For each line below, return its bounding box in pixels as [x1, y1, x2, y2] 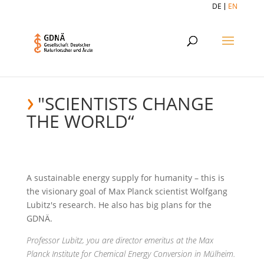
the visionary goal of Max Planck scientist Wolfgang [26, 186, 227, 197]
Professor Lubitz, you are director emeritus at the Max [26, 235, 213, 246]
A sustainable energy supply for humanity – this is [26, 172, 225, 183]
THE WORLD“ [26, 109, 134, 133]
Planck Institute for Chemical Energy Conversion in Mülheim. [26, 248, 235, 259]
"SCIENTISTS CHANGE [37, 91, 214, 115]
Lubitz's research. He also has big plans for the [26, 199, 212, 210]
